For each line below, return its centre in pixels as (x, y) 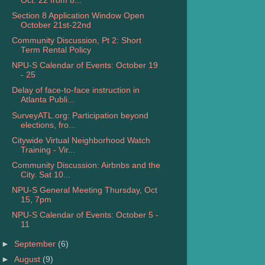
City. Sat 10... (45, 174)
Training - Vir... (48, 150)
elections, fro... (48, 125)
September (36, 244)
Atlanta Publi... (47, 100)
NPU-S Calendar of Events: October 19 (85, 66)
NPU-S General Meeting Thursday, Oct (84, 190)
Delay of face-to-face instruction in (75, 91)
